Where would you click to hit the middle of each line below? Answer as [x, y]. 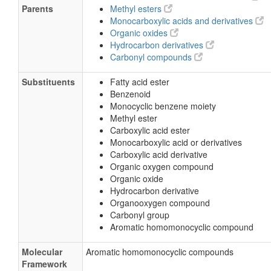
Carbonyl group [140, 215]
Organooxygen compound [160, 203]
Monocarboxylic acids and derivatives [183, 21]
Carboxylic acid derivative [159, 154]
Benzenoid [130, 94]
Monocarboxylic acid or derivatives [176, 142]
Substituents [48, 82]
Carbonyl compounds [152, 57]
